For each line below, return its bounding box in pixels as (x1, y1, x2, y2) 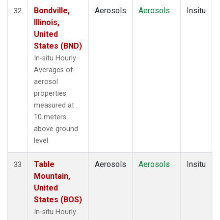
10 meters (34, 112, 66, 121)
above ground (34, 124, 78, 133)
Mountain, (34, 171, 70, 181)
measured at (34, 101, 74, 110)
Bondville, (34, 5, 70, 15)
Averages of (34, 65, 73, 74)
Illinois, (34, 17, 59, 27)
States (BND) (34, 41, 82, 51)
